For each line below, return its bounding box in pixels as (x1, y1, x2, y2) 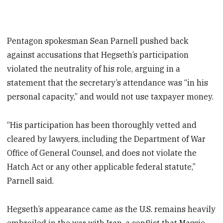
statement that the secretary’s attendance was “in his (7, 77, 209, 88)
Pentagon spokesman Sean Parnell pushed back (7, 35, 189, 46)
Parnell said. (7, 175, 54, 186)
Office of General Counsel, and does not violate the (7, 147, 197, 158)
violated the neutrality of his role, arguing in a (7, 63, 181, 74)
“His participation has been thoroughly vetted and (7, 119, 197, 130)
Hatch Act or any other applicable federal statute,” (7, 161, 196, 172)
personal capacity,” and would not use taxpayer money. (7, 91, 214, 102)
